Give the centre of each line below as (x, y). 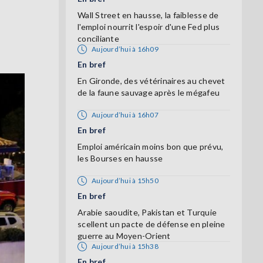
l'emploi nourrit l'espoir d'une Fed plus (149, 27)
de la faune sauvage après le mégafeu (149, 93)
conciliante (98, 39)
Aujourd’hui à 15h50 (125, 181)
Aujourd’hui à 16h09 (125, 49)
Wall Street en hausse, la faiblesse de (148, 15)
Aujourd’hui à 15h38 (125, 247)
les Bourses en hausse (120, 159)
